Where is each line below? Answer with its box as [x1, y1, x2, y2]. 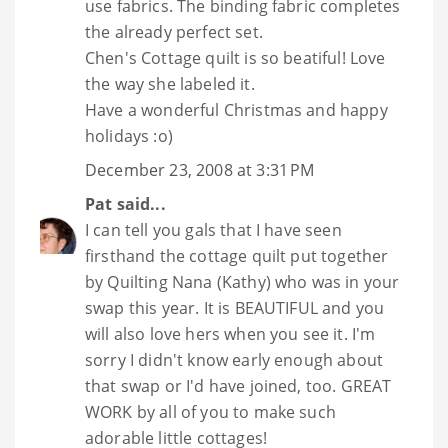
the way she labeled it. [85, 73, 255, 96]
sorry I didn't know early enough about [85, 349, 384, 372]
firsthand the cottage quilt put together [85, 245, 389, 268]
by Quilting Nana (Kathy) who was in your [85, 271, 400, 294]
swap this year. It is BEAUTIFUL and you [85, 297, 385, 320]
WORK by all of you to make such [85, 401, 336, 424]
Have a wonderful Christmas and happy [85, 99, 388, 122]
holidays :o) [85, 125, 173, 148]
